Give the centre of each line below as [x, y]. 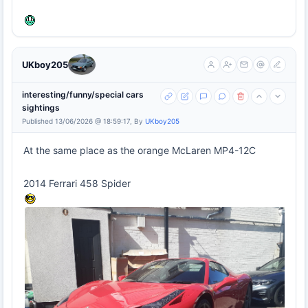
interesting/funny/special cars [83, 94]
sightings [41, 107]
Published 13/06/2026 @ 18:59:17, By [84, 121]
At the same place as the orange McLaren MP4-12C [140, 150]
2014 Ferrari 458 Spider [77, 183]
